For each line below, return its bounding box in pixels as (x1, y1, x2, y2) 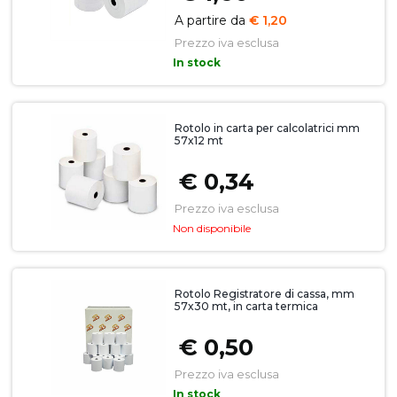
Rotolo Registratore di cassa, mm (174, 287, 354, 300)
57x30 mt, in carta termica (174, 300, 318, 313)
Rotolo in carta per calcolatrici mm (174, 121, 360, 135)
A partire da (174, 12, 249, 28)
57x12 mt (174, 134, 223, 147)
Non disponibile (172, 222, 251, 235)
